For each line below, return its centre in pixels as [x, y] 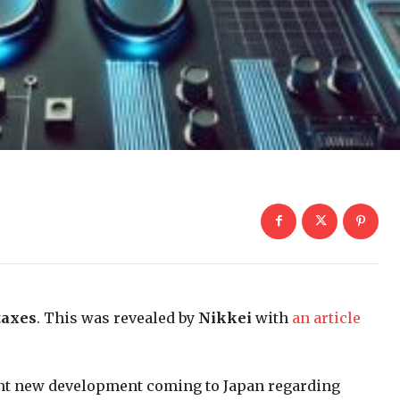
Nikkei [225, 317]
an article [326, 317]
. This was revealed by [117, 317]
